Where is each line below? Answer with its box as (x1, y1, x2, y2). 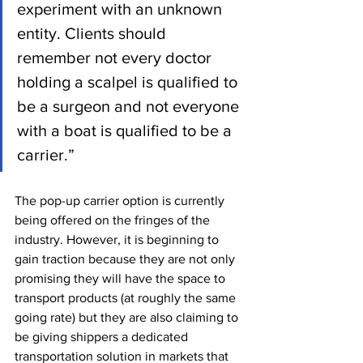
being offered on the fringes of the (15, 212, 213, 227)
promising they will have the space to (15, 271, 228, 285)
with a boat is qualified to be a (17, 121, 236, 139)
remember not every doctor (17, 48, 216, 66)
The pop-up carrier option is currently (15, 193, 228, 207)
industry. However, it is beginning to (15, 232, 222, 246)
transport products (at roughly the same (15, 290, 239, 305)
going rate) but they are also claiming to (15, 310, 241, 324)
